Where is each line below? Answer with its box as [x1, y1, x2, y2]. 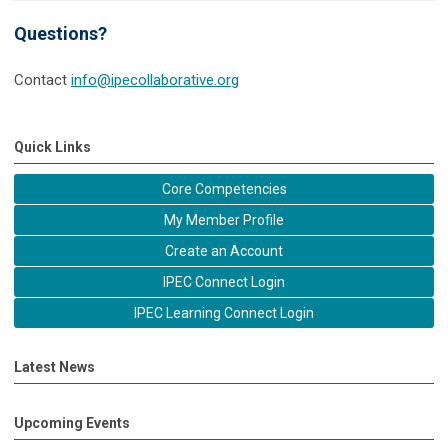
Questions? [14, 22, 107, 44]
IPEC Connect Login [163, 273, 285, 290]
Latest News [14, 358, 95, 375]
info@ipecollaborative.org [71, 70, 239, 89]
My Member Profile [164, 211, 284, 228]
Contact [14, 70, 71, 89]
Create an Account [165, 242, 283, 259]
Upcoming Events [14, 414, 130, 431]
